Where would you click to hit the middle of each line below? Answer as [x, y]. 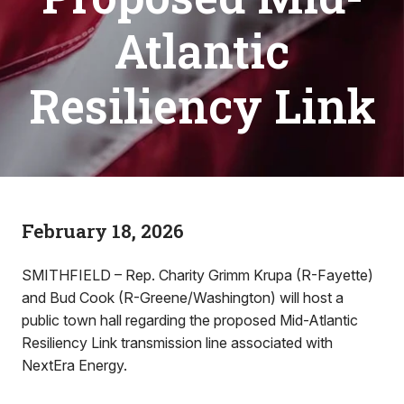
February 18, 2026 [103, 231]
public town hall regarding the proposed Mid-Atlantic [190, 320]
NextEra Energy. [74, 365]
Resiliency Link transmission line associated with [177, 343]
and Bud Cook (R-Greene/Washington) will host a [183, 298]
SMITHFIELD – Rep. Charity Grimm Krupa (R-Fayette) [197, 275]
